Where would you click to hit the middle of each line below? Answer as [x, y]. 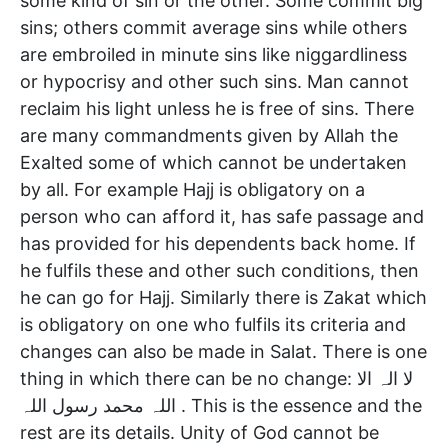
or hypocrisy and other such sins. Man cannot [214, 81]
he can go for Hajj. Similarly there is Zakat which [223, 297]
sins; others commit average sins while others [213, 27]
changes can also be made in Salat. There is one [223, 351]
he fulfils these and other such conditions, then [219, 270]
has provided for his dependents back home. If [218, 243]
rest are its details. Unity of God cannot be [199, 432]
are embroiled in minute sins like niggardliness [213, 54]
